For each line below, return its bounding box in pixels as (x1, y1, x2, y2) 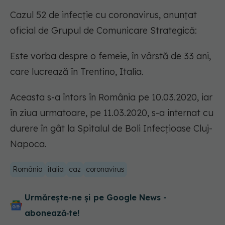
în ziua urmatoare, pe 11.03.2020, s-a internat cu (10, 107, 213, 119)
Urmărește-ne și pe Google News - (25, 192, 167, 203)
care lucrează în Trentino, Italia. (10, 66, 144, 78)
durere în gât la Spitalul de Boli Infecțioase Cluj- (10, 123, 212, 135)
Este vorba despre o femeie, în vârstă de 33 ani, (10, 50, 211, 62)
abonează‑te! (25, 208, 79, 218)
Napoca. (10, 138, 47, 150)
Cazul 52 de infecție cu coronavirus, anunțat (10, 9, 197, 21)
